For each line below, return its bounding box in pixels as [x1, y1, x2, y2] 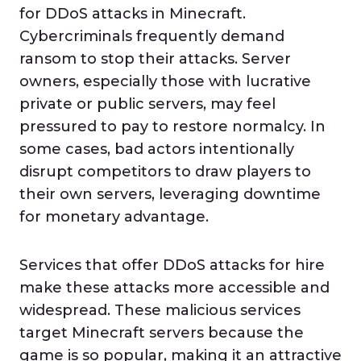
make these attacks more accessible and [19, 279, 330, 297]
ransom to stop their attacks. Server [19, 50, 291, 68]
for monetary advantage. [19, 208, 209, 226]
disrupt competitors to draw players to [19, 163, 311, 180]
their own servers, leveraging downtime [19, 185, 321, 203]
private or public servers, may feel [19, 95, 276, 113]
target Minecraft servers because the [19, 324, 304, 342]
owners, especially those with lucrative [19, 73, 311, 90]
